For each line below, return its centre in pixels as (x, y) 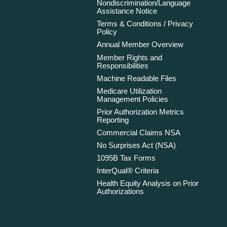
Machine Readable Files (137, 78)
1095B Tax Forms (126, 158)
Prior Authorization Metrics (141, 111)
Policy (107, 32)
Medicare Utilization (129, 91)
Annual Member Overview (140, 45)
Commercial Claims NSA (139, 132)
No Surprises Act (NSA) (137, 145)
